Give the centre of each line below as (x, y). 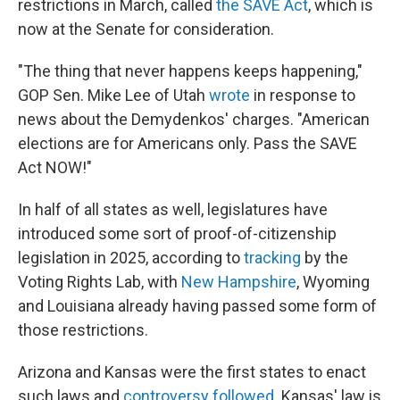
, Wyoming (333, 282)
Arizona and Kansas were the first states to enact (192, 372)
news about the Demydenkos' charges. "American (194, 119)
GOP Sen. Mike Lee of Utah (113, 95)
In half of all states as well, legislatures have (173, 209)
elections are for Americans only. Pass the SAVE (187, 143)
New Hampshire (239, 282)
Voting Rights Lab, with (100, 282)
